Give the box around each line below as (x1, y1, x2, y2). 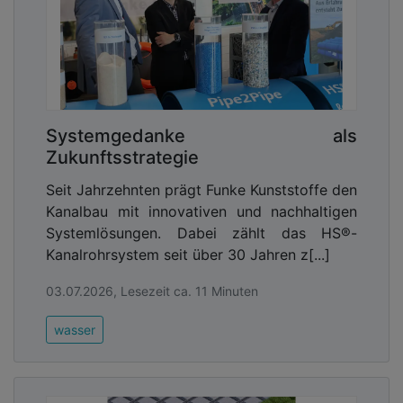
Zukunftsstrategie (46, 147, 199, 169)
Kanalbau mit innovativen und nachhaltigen (46, 202, 357, 221)
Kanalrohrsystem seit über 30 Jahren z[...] (46, 246, 330, 264)
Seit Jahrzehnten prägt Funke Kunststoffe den (46, 181, 357, 200)
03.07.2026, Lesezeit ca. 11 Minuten (46, 283, 258, 300)
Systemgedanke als (46, 125, 357, 148)
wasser (54, 322, 95, 338)
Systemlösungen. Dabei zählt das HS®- (46, 224, 357, 243)
